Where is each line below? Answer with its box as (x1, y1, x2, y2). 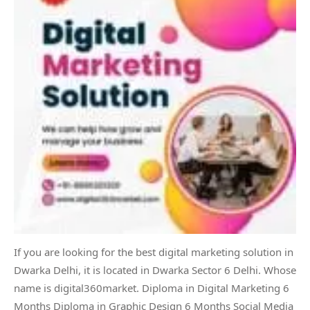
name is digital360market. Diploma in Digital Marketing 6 (14, 281, 289, 295)
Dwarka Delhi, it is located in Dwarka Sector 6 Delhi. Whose (14, 263, 296, 277)
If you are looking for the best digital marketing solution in (14, 245, 293, 259)
